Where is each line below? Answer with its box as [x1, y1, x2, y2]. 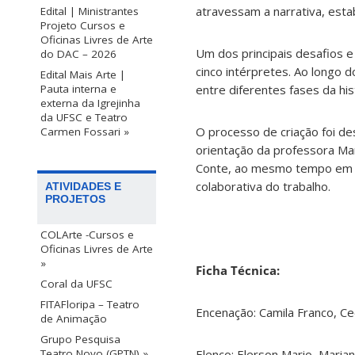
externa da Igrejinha [40, 95, 140, 110]
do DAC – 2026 [40, 46, 116, 61]
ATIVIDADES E [45, 179, 121, 193]
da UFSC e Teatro [40, 109, 128, 124]
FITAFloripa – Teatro [40, 296, 139, 311]
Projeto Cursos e [40, 17, 125, 32]
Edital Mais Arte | [40, 67, 125, 82]
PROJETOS [45, 192, 105, 205]
